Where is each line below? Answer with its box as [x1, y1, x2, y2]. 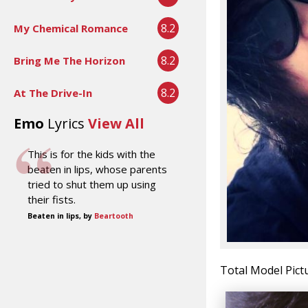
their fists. [27, 192, 76, 206]
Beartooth [94, 210, 133, 221]
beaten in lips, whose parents [27, 162, 167, 176]
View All [88, 113, 144, 133]
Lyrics [47, 113, 85, 133]
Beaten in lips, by [27, 210, 94, 221]
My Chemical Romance [14, 21, 128, 35]
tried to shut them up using [27, 177, 156, 191]
